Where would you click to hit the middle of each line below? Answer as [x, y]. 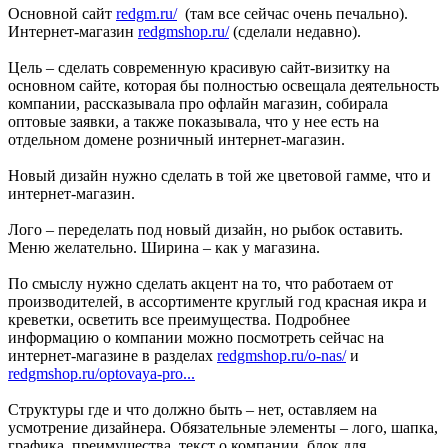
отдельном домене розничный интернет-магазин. [176, 140]
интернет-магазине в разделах [112, 356]
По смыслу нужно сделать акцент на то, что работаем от [200, 284]
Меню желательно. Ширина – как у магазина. [164, 248]
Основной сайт [62, 14]
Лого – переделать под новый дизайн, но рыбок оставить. [205, 230]
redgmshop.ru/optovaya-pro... [101, 374]
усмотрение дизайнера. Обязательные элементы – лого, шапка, [223, 428]
